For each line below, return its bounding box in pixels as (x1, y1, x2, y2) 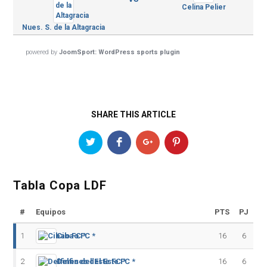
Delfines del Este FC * (57, 257, 136, 266)
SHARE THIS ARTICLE (91, 110, 176, 119)
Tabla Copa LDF (13, 178, 107, 193)
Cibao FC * (57, 231, 96, 240)
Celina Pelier (181, 3, 226, 11)
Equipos (36, 207, 66, 216)
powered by (26, 48, 60, 56)
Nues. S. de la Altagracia (21, 23, 105, 32)
